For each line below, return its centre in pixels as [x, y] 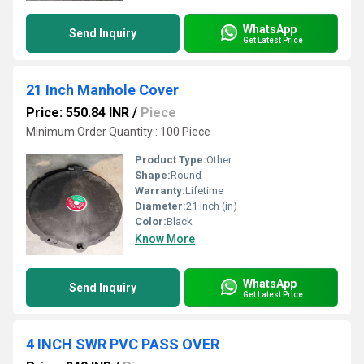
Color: [151, 221]
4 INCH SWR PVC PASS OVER [123, 344]
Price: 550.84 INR [78, 113]
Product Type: [171, 160]
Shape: [153, 175]
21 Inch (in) [212, 206]
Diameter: [160, 206]
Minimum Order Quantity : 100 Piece [118, 132]
